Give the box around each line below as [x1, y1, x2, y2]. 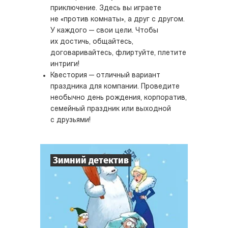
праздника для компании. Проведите [50, 83, 180, 91]
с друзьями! [50, 117, 91, 124]
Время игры [50, 212, 87, 219]
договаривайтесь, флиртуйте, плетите [50, 49, 186, 57]
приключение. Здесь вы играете [50, 5, 161, 12]
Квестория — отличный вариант [50, 72, 160, 79]
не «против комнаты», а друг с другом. [50, 16, 185, 23]
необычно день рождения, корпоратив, [50, 94, 187, 102]
